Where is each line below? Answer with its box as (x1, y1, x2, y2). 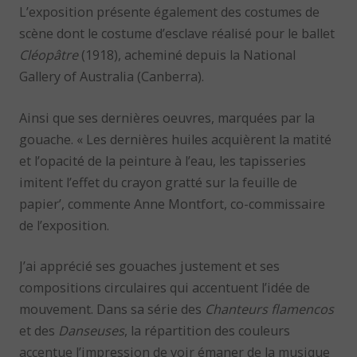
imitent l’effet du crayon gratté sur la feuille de (19, 173, 298, 191)
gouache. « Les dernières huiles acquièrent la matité (19, 130, 332, 148)
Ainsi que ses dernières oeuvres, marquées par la (19, 108, 316, 127)
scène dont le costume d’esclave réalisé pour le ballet (19, 25, 335, 43)
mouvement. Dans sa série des (19, 300, 206, 318)
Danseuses (58, 321, 125, 339)
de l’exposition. (19, 216, 110, 234)
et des (19, 321, 59, 339)
